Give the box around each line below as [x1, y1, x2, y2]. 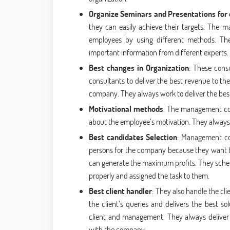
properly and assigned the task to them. [89, 170, 209, 181]
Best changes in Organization [89, 62, 189, 73]
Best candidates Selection [89, 131, 178, 143]
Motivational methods [89, 103, 163, 114]
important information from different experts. [89, 47, 228, 58]
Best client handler [89, 185, 152, 197]
